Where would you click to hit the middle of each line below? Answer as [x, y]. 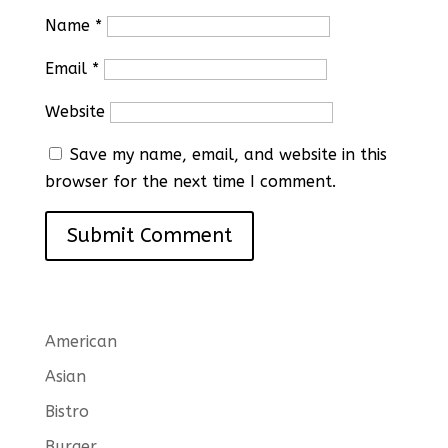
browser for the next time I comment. [190, 181]
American [80, 341]
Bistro [66, 411]
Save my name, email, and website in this [228, 154]
